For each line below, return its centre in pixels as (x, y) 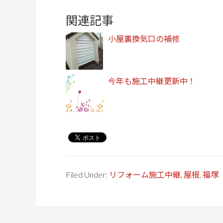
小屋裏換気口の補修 (144, 39)
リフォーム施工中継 (145, 174)
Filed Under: (87, 174)
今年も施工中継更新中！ (152, 81)
